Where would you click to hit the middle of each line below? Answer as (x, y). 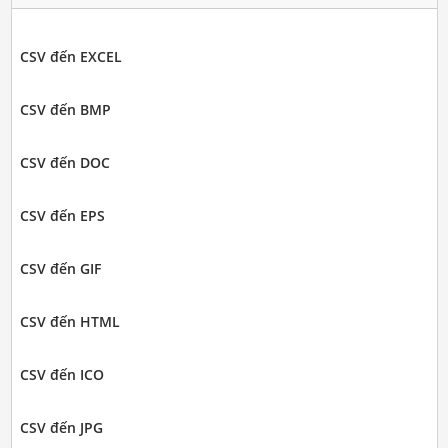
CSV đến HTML (69, 321)
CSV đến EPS (62, 215)
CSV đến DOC (64, 162)
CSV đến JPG (61, 427)
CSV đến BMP (65, 109)
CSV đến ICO (61, 374)
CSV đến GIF (60, 268)
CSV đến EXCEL (70, 56)
